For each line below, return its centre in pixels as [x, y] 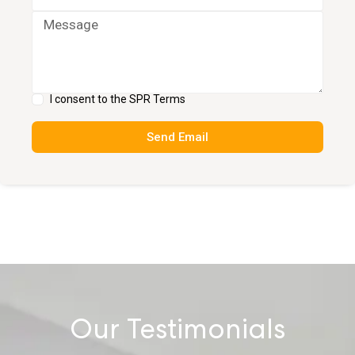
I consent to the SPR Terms [118, 99]
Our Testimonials [177, 333]
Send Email [177, 137]
